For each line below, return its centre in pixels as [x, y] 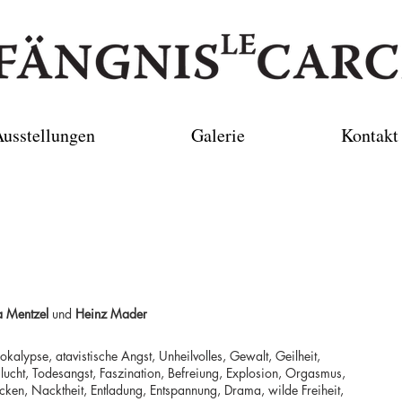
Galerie [218, 135]
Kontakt [369, 135]
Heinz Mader [109, 314]
